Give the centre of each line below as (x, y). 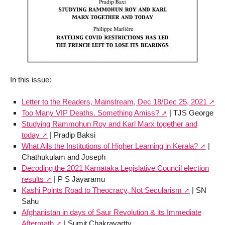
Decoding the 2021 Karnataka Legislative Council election (115, 168)
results (32, 179)
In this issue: (31, 79)
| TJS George (190, 113)
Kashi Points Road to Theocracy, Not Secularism (101, 190)
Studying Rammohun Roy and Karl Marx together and (109, 124)
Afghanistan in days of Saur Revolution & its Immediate (111, 212)
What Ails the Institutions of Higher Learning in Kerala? (109, 146)
